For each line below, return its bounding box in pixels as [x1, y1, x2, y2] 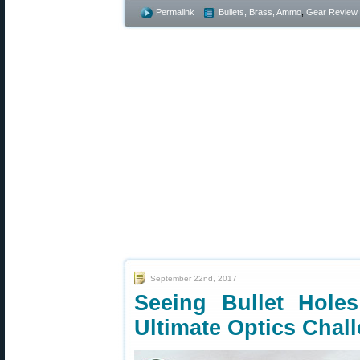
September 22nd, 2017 [150, 274, 237, 283]
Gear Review [306, 7, 357, 17]
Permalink [156, 7, 194, 17]
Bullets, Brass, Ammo [219, 7, 301, 17]
